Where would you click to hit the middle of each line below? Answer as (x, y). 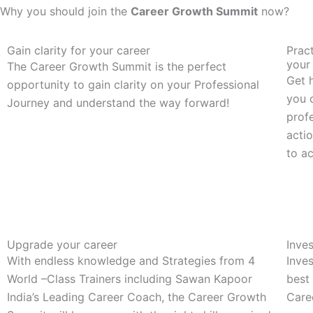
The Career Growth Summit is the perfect (117, 66)
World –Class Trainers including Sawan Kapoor (130, 279)
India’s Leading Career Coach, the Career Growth (137, 297)
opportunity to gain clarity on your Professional (133, 85)
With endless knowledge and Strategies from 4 (131, 261)
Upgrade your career (62, 245)
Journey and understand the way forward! (118, 103)
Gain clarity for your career (79, 50)
